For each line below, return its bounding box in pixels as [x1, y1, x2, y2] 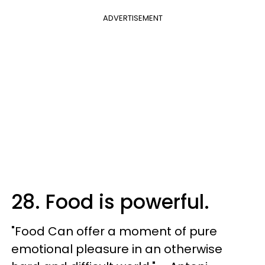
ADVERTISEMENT [102, 12, 163, 24]
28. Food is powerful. [11, 188, 209, 216]
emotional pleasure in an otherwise [11, 241, 222, 258]
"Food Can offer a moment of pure [11, 223, 217, 240]
